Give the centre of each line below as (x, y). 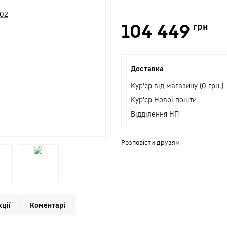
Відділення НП (155, 114)
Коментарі (48, 205)
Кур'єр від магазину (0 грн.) (177, 85)
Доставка (147, 69)
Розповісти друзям (150, 143)
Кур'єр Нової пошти (164, 100)
